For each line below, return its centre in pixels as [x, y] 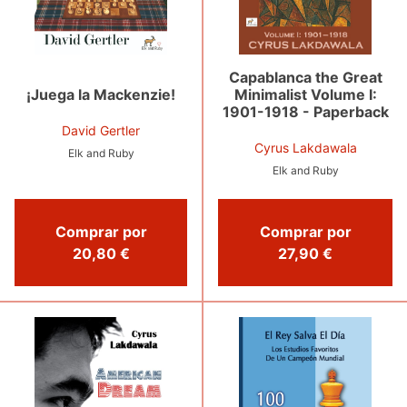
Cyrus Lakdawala [305, 148]
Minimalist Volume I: [305, 95]
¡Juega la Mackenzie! [101, 95]
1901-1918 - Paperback [305, 112]
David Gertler [101, 131]
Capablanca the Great [305, 78]
